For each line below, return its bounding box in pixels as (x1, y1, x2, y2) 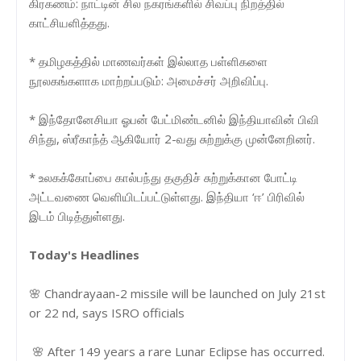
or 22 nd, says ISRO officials (29, 304, 185, 321)
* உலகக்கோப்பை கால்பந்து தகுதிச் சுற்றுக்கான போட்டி (29, 168, 297, 185)
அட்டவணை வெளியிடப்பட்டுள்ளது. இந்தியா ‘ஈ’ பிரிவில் (29, 188, 305, 205)
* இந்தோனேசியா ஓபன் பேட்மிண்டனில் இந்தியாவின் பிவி (29, 110, 319, 127)
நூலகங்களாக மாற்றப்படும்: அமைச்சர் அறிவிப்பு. (29, 72, 268, 89)
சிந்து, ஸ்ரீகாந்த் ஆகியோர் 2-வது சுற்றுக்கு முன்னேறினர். (29, 130, 315, 147)
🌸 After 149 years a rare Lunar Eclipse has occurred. (29, 342, 325, 359)
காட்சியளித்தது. (29, 14, 110, 31)
